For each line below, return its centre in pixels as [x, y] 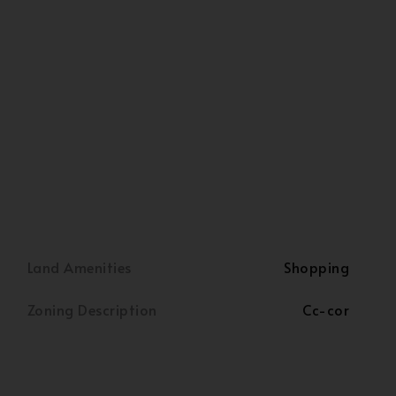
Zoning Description [92, 309]
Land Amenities [80, 267]
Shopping [316, 267]
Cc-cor [326, 309]
